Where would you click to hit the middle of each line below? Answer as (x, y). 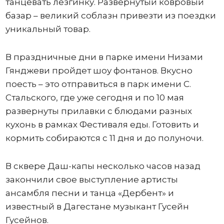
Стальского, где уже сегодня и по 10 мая (94, 97)
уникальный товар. (48, 29)
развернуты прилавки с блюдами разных (98, 111)
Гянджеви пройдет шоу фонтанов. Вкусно (99, 70)
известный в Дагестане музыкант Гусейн (97, 206)
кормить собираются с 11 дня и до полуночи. (104, 138)
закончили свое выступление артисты (91, 179)
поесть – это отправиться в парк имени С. (98, 84)
